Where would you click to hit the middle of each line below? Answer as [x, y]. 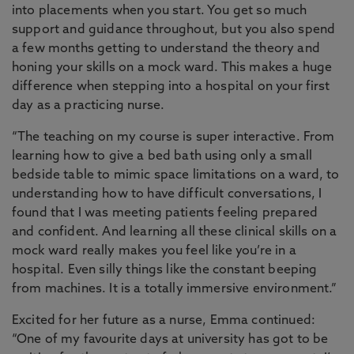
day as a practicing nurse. [88, 106]
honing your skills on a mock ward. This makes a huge [172, 68]
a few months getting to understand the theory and [166, 49]
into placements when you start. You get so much [160, 11]
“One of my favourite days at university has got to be [170, 340]
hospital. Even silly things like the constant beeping [165, 270]
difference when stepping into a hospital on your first [171, 87]
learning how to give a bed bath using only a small [162, 156]
